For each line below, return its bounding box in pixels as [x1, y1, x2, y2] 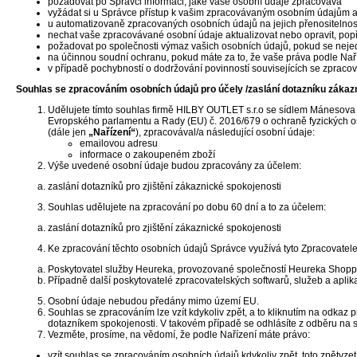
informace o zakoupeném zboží [80, 149, 215, 160]
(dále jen [48, 127, 88, 138]
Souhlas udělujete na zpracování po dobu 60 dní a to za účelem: [48, 202, 326, 213]
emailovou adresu [80, 138, 158, 149]
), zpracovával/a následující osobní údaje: [135, 127, 315, 138]
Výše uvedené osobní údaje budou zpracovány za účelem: [48, 160, 301, 171]
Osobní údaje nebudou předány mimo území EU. [48, 296, 259, 307]
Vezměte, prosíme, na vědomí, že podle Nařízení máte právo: [48, 329, 310, 340]
